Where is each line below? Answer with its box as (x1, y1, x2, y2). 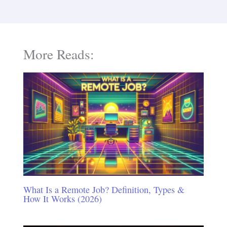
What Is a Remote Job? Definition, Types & (23, 183, 184, 196)
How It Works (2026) (23, 193, 102, 205)
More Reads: (23, 45, 94, 64)
